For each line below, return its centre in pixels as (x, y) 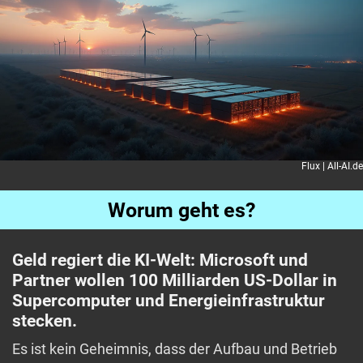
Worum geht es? (181, 211)
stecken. (45, 321)
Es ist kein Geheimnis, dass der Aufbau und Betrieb (175, 349)
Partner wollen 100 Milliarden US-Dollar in (175, 281)
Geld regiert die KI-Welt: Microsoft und (160, 261)
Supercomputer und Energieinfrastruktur (169, 301)
